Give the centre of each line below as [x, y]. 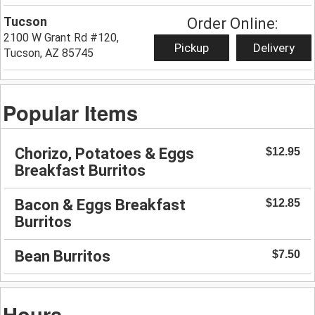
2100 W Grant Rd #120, [62, 37]
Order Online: [233, 23]
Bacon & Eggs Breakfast [100, 205]
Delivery [274, 47]
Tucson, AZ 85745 [49, 53]
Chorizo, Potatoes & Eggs [104, 154]
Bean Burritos [63, 257]
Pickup [191, 47]
